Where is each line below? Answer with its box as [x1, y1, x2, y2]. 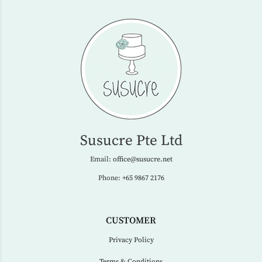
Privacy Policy [108, 236, 154, 245]
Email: [89, 155, 113, 164]
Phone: [98, 174, 122, 183]
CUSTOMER [106, 215, 156, 227]
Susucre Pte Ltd [80, 132, 182, 150]
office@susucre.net [112, 155, 173, 164]
